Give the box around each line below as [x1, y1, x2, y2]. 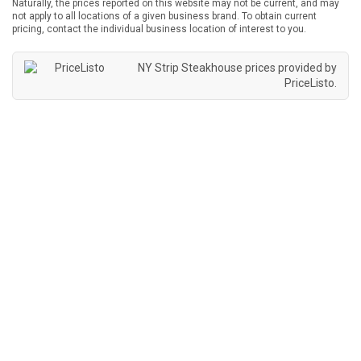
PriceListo [284, 77, 334, 90]
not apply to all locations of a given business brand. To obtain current [12, 10, 317, 23]
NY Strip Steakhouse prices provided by [138, 61, 337, 75]
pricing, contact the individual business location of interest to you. [12, 23, 306, 35]
